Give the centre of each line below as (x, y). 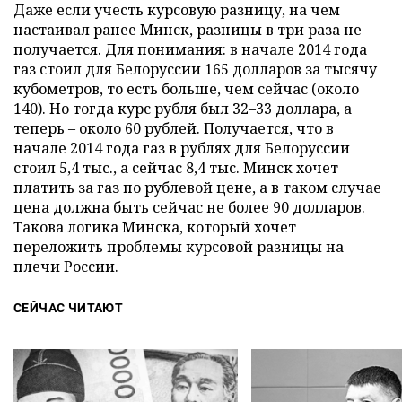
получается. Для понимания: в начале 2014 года (190, 49)
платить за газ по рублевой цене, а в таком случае (197, 188)
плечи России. (66, 267)
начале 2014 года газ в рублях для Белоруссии (182, 148)
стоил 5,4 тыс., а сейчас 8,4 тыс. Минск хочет (176, 168)
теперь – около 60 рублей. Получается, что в (174, 128)
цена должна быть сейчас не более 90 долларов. (189, 207)
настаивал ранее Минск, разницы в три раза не (188, 30)
